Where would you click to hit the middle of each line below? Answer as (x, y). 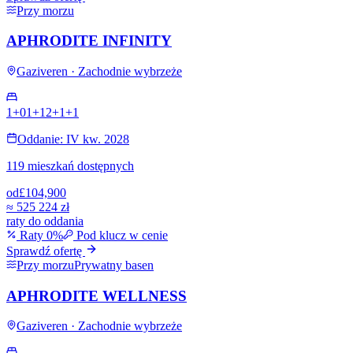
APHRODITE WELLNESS (97, 295)
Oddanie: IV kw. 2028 (73, 139)
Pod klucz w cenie (122, 235)
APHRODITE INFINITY (89, 41)
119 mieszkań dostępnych (70, 166)
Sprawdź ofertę (46, 251)
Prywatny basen (114, 265)
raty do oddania (45, 221)
